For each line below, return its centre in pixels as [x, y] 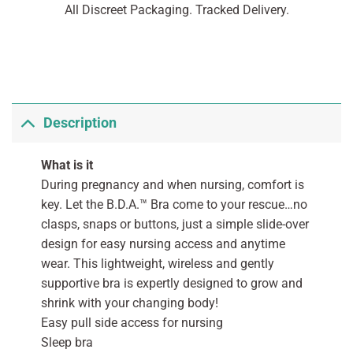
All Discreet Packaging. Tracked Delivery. [176, 9]
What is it [67, 165]
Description [80, 123]
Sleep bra [67, 342]
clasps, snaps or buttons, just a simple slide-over [175, 224]
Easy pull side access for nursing [132, 322]
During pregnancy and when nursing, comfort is [172, 184]
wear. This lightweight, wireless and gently [157, 263]
